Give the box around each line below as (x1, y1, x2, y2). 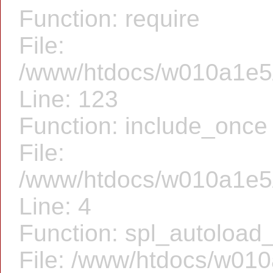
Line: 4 (19, 193, 91, 219)
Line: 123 (19, 86, 118, 112)
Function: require (19, 5, 200, 32)
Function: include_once (19, 113, 268, 139)
